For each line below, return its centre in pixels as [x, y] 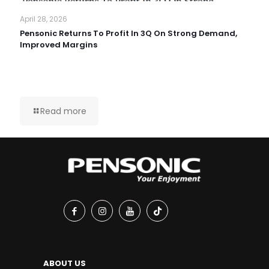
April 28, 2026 [44, 19]
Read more [63, 111]
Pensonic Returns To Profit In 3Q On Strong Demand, [128, 34]
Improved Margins [59, 45]
